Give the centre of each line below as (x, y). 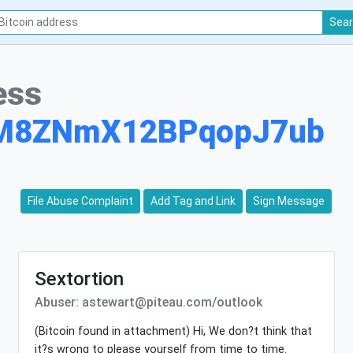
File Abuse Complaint (81, 201)
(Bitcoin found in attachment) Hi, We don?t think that (174, 331)
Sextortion (80, 279)
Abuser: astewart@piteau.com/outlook (149, 302)
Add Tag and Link (193, 201)
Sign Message (289, 201)
